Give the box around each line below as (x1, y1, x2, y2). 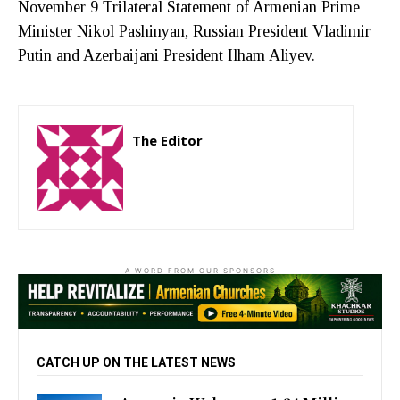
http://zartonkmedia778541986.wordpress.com (132, 159, 334, 173)
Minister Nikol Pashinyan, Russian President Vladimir (18, 21, 371, 40)
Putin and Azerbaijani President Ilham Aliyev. (18, 46, 315, 64)
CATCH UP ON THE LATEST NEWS (37, 355, 236, 371)
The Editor (132, 130, 203, 149)
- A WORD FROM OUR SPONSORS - (115, 265, 285, 275)
